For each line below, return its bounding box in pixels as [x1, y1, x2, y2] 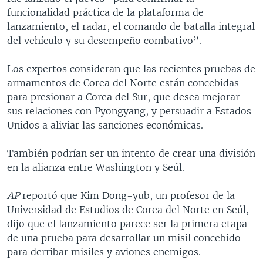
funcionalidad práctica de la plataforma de [7, 6, 204, 18]
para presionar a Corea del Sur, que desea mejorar [7, 90, 240, 103]
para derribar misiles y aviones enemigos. [7, 245, 201, 258]
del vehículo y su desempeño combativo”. [7, 34, 201, 46]
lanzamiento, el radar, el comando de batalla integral [7, 20, 255, 32]
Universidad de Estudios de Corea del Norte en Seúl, [7, 203, 249, 215]
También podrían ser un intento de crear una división [7, 147, 255, 159]
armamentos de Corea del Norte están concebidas [7, 76, 239, 89]
